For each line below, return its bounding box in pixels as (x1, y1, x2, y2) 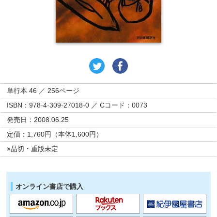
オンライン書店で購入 (15, 182, 84, 190)
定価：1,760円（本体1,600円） (7, 130, 103, 138)
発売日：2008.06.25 (7, 115, 69, 124)
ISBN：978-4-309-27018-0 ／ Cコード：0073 (7, 101, 148, 109)
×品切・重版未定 (7, 144, 59, 153)
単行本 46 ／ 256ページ (7, 86, 80, 94)
